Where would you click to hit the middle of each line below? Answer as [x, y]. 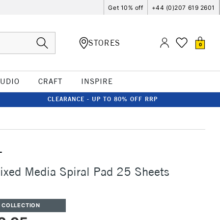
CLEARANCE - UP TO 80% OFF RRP [103, 99]
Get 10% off [126, 7]
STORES [104, 42]
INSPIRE [97, 81]
